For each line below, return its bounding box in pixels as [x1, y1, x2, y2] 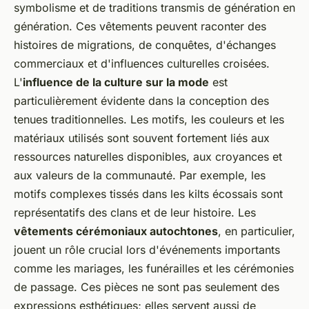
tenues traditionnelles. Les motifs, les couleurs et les [14, 112, 284, 126]
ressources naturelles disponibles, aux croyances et [14, 149, 282, 163]
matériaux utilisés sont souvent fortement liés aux [14, 130, 270, 145]
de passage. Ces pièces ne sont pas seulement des [14, 279, 279, 294]
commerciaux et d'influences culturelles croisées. [14, 56, 270, 70]
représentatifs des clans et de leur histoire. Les [14, 205, 256, 219]
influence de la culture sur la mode [23, 74, 209, 89]
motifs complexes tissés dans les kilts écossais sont [14, 186, 283, 201]
